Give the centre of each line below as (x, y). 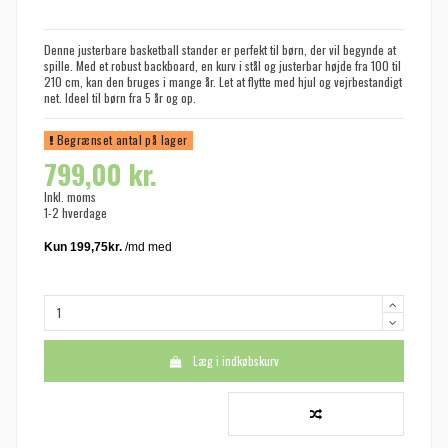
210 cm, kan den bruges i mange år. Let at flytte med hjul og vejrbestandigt (223, 82)
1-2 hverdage (75, 212)
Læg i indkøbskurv (236, 361)
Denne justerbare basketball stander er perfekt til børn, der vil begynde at (220, 50)
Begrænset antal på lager (120, 140)
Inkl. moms (70, 196)
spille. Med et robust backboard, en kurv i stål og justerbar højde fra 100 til (222, 66)
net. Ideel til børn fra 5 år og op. (120, 98)
